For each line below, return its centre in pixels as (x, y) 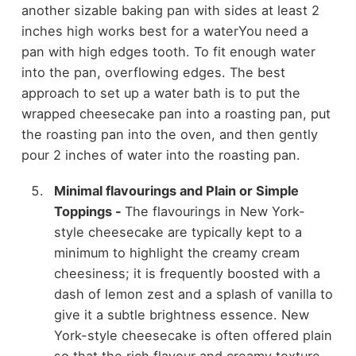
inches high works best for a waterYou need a (164, 31)
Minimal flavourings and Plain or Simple (176, 190)
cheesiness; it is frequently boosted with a (187, 273)
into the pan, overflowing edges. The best (153, 73)
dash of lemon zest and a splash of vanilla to (193, 294)
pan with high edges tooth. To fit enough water (168, 52)
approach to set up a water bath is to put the (161, 93)
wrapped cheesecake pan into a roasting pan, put (176, 114)
